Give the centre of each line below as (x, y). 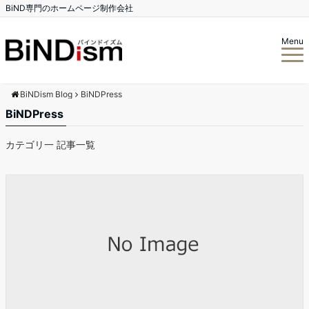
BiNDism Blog (46, 94)
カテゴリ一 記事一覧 (50, 144)
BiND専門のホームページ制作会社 (69, 8)
